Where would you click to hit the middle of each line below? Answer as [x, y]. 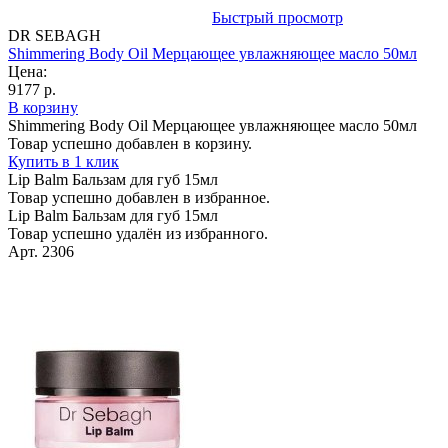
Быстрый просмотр [277, 17]
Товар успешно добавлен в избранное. [139, 197]
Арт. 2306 [41, 251]
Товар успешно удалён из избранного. [138, 233]
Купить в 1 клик [63, 161]
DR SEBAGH [54, 35]
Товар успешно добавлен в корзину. [130, 143]
